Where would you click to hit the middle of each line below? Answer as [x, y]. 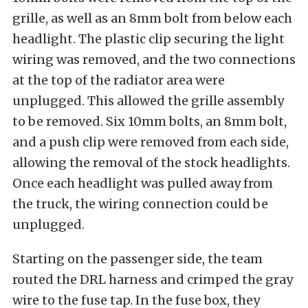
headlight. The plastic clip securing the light [148, 39]
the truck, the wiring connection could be [140, 204]
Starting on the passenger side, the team [137, 259]
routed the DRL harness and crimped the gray [153, 280]
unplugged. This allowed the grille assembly [148, 101]
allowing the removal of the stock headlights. [151, 163]
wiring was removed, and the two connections [154, 60]
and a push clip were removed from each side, [151, 142]
